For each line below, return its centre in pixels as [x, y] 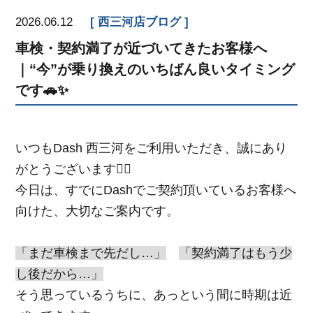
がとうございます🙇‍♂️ [74, 169]
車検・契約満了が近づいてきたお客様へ [141, 48]
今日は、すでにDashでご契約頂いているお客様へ [156, 190]
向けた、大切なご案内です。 [97, 211]
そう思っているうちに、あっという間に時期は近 [154, 294]
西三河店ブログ [140, 22]
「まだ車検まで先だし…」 [91, 253]
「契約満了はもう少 [236, 253]
